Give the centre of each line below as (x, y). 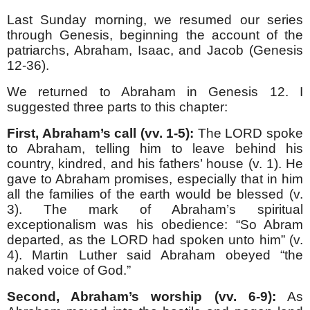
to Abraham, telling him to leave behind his (155, 148)
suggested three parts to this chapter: (117, 107)
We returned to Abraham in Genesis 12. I (155, 92)
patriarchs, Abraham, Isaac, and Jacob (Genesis (155, 51)
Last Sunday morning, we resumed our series (155, 20)
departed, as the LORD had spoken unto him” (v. (155, 239)
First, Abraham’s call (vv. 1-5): (102, 133)
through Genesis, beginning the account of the (155, 35)
